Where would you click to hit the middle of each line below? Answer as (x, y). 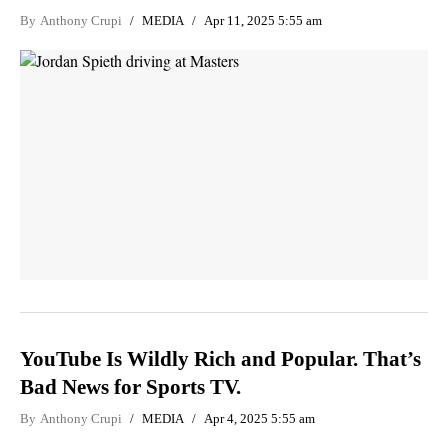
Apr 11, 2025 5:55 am (263, 20)
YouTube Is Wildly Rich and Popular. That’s (220, 358)
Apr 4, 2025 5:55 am (259, 418)
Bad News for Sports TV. (130, 386)
